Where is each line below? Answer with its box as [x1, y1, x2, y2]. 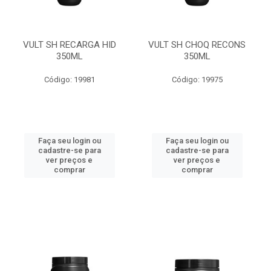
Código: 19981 [44, 75, 95, 84]
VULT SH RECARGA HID [22, 39, 116, 50]
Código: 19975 [171, 75, 223, 84]
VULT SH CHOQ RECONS [148, 39, 246, 50]
